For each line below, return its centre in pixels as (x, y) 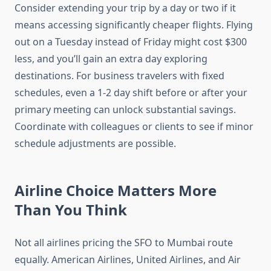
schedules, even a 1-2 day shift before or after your (131, 93)
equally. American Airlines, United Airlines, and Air (128, 260)
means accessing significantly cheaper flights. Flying (134, 25)
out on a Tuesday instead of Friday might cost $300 (131, 42)
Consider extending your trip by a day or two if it (125, 8)
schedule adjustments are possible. (95, 144)
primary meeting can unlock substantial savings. (125, 110)
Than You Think (71, 210)
